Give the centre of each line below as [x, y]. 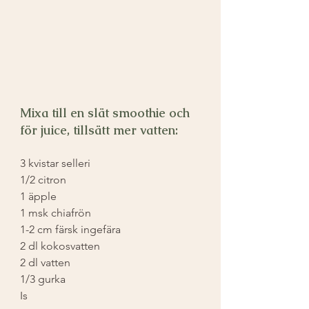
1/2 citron [43, 179]
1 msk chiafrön [56, 212]
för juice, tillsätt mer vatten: [99, 130]
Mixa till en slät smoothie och [107, 112]
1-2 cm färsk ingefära [70, 229]
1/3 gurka [43, 279]
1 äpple [38, 196]
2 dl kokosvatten [60, 246]
